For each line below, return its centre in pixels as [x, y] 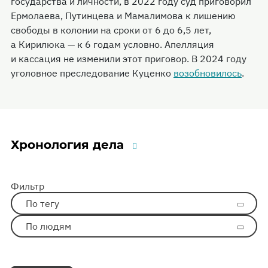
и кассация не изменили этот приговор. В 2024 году [129, 59]
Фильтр [28, 186]
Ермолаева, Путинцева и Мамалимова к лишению [123, 16]
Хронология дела [67, 145]
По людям [48, 226]
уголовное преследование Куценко [92, 73]
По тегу [42, 203]
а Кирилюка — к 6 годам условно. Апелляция [112, 44]
